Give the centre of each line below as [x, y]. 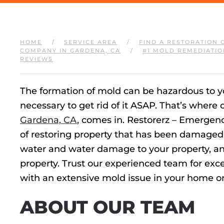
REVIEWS [36, 59]
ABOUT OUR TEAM [107, 207]
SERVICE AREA [90, 42]
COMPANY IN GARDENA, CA [70, 50]
